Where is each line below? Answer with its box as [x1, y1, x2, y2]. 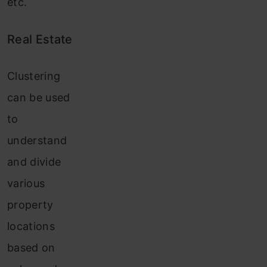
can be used [7, 91, 70, 104]
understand [7, 134, 67, 147]
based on [7, 241, 55, 254]
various [7, 177, 45, 190]
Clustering [7, 70, 61, 83]
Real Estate [7, 32, 73, 47]
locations [7, 220, 55, 233]
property [7, 198, 54, 212]
